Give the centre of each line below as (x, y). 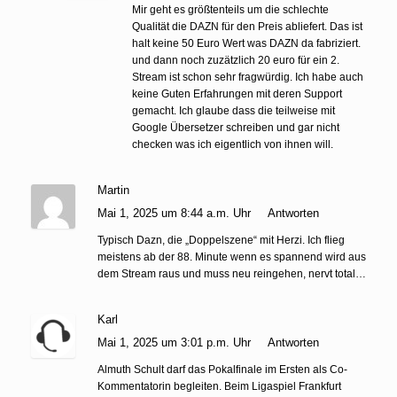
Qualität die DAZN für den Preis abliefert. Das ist (247, 26)
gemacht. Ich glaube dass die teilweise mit (234, 110)
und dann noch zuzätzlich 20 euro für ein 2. (236, 60)
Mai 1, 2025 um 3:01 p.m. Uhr (176, 342)
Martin (113, 190)
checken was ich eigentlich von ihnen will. (233, 144)
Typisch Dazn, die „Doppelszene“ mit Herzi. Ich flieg (221, 240)
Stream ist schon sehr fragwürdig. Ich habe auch (248, 77)
